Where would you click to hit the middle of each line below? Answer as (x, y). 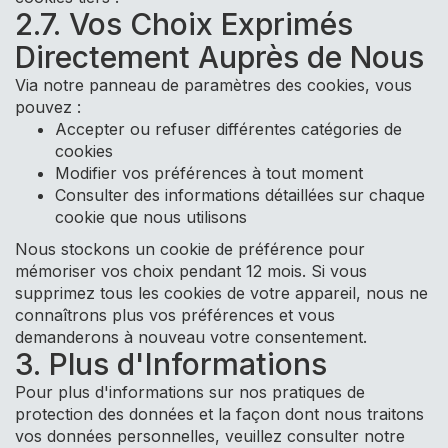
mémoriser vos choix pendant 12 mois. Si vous (191, 271)
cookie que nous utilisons (151, 217)
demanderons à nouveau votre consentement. (191, 337)
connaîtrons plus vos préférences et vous (175, 315)
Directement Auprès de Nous (219, 57)
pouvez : (48, 107)
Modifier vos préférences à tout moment (209, 173)
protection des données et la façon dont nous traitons (219, 414)
